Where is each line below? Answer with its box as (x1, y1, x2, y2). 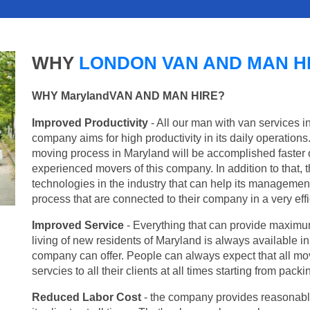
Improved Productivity (32, 116, 148, 129)
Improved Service (32, 219, 124, 231)
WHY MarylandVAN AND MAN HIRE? (32, 89, 225, 102)
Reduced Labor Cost (32, 291, 141, 303)
